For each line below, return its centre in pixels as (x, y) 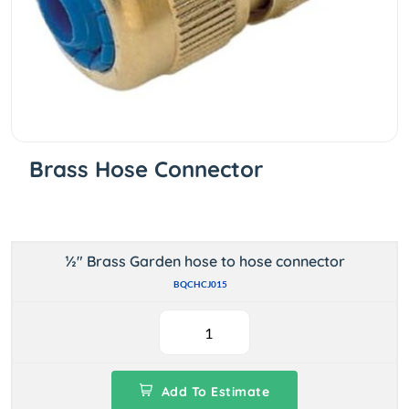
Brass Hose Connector (146, 169)
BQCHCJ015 (200, 284)
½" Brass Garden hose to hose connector (204, 261)
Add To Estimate (214, 392)
